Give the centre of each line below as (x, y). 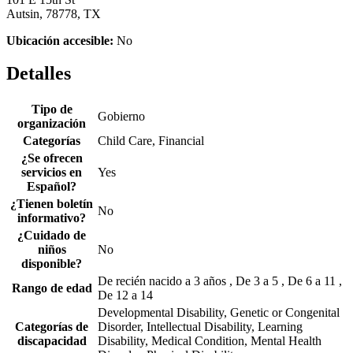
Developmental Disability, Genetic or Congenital (219, 313)
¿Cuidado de (52, 236)
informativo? (52, 218)
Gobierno (121, 117)
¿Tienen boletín (52, 204)
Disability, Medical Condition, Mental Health (210, 341)
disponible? (52, 264)
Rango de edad (52, 288)
